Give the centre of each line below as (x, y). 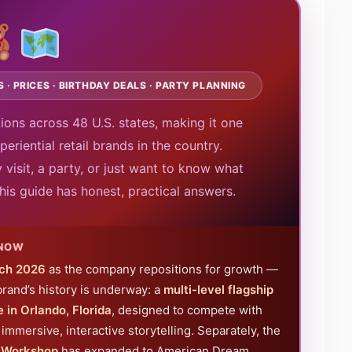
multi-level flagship (218, 290)
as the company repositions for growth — (161, 269)
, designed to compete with (187, 310)
